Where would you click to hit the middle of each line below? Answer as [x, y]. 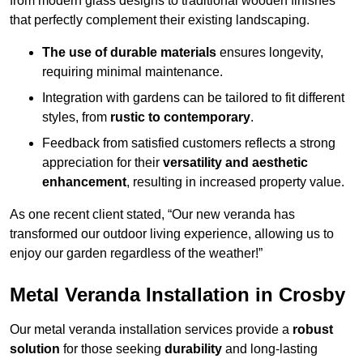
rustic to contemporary [180, 117]
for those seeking [112, 349]
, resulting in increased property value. [235, 182]
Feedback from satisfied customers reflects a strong [189, 143]
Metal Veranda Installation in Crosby [177, 295]
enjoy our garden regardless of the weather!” [136, 254]
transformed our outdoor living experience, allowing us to [172, 234]
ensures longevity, [270, 53]
